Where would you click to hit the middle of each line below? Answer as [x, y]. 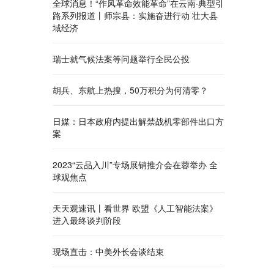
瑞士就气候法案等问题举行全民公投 [121, 59]
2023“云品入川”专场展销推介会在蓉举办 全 [135, 165]
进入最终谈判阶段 [87, 220]
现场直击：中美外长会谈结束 [108, 251]
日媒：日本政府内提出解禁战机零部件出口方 [138, 121]
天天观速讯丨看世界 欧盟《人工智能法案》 [135, 208]
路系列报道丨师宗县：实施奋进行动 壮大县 [135, 15]
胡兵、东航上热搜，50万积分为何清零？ [130, 90]
